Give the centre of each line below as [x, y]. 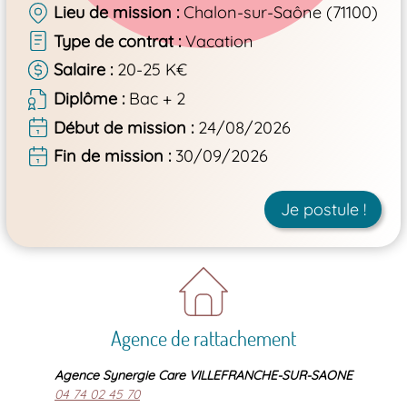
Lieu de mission [112, 13]
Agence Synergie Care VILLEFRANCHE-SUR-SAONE [203, 376]
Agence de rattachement [203, 338]
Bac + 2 [158, 99]
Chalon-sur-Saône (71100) [281, 13]
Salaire [79, 70]
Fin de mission [108, 156]
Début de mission [119, 127]
